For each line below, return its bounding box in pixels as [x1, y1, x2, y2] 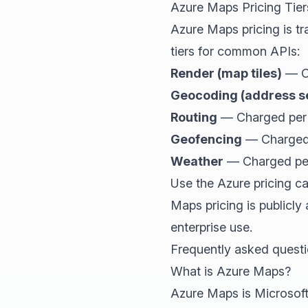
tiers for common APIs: [170, 43, 300, 58]
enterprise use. [170, 219, 252, 234]
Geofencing [170, 131, 242, 146]
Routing [170, 109, 217, 124]
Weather [170, 153, 223, 168]
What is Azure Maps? [170, 263, 291, 278]
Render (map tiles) [170, 65, 282, 80]
